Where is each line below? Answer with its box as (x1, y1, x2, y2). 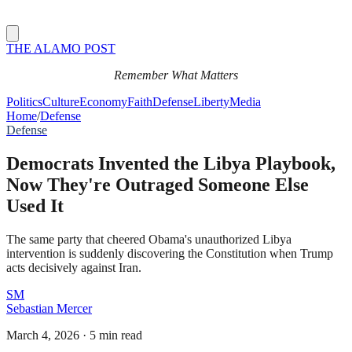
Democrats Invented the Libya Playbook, (6, 152, 335, 174)
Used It (6, 195, 64, 216)
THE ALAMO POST (6, 42, 115, 55)
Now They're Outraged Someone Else (6, 174, 309, 195)
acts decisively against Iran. (6, 260, 141, 274)
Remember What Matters (114, 68, 238, 82)
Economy (79, 95, 127, 108)
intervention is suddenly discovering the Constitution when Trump (6, 246, 333, 260)
